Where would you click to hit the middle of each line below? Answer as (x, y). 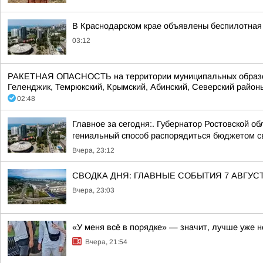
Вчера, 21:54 (106, 242)
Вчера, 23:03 (93, 190)
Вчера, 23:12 (93, 150)
